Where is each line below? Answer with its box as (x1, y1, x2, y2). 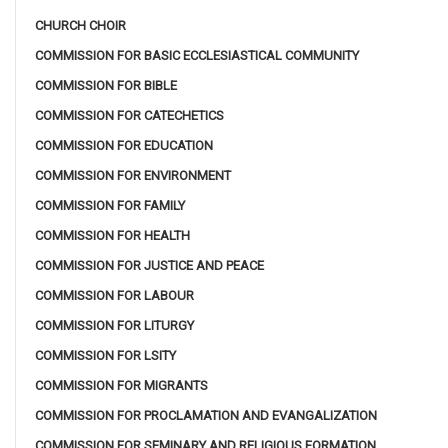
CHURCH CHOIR (35, 18, 126, 34)
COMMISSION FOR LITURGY (35, 318, 194, 334)
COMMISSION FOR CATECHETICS (35, 108, 224, 124)
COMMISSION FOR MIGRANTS (35, 378, 208, 394)
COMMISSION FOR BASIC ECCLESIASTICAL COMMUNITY (35, 48, 359, 64)
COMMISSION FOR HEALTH (35, 228, 190, 244)
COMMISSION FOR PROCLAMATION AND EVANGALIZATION (35, 408, 377, 424)
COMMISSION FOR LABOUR (35, 288, 194, 304)
